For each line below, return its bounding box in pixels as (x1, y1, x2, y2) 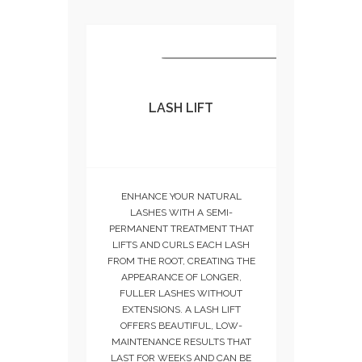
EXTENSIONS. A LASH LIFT (121, 303, 241, 315)
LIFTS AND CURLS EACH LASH (112, 238, 250, 250)
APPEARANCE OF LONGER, (120, 271, 242, 283)
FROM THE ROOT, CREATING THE (107, 255, 255, 267)
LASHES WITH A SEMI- (129, 206, 233, 218)
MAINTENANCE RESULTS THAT (111, 335, 251, 347)
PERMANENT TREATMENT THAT (108, 222, 254, 234)
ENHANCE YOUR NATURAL (120, 190, 242, 202)
